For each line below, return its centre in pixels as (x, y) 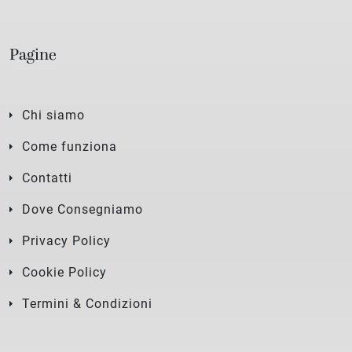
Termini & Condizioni (87, 303)
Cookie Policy (64, 272)
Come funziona (70, 146)
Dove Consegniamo (82, 209)
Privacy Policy (66, 240)
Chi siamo (53, 115)
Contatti (47, 178)
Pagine (33, 55)
